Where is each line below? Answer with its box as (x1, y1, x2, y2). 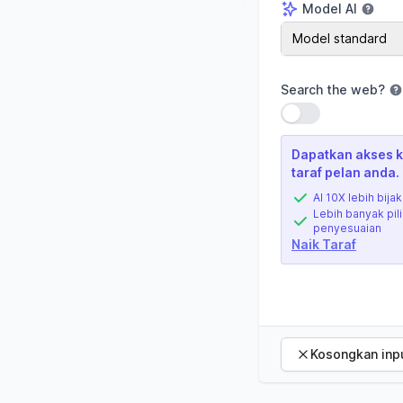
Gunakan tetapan (282, 105, 396, 123)
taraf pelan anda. (291, 165, 399, 180)
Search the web (281, 82, 378, 97)
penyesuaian (313, 221, 381, 235)
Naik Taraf (291, 237, 356, 252)
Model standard (292, 31, 387, 46)
